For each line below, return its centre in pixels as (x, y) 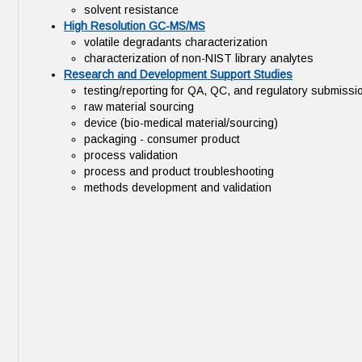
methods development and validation (178, 187)
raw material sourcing (139, 107)
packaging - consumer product (162, 139)
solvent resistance (131, 10)
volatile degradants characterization (176, 42)
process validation (131, 155)
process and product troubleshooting (179, 171)
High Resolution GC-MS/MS (135, 26)
